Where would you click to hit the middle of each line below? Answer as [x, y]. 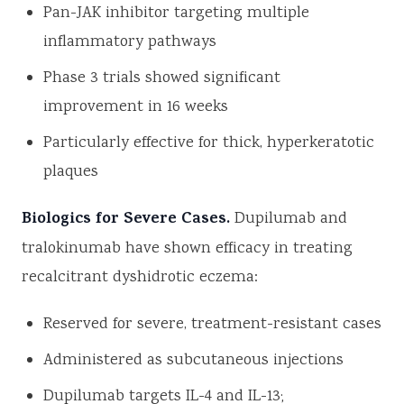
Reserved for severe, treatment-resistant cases [212, 325]
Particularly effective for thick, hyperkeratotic [209, 144]
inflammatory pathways [130, 43]
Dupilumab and [289, 220]
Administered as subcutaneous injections [193, 361]
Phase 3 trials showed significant [162, 79]
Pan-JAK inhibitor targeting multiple [176, 14]
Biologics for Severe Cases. [126, 220]
